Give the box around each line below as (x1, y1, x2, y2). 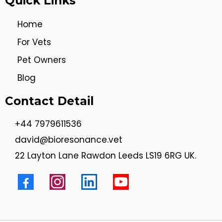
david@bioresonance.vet (15, 133, 122, 146)
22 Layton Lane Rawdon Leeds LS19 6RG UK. (15, 149, 196, 162)
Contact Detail (5, 94, 94, 108)
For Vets (17, 36, 51, 48)
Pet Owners (17, 54, 66, 66)
